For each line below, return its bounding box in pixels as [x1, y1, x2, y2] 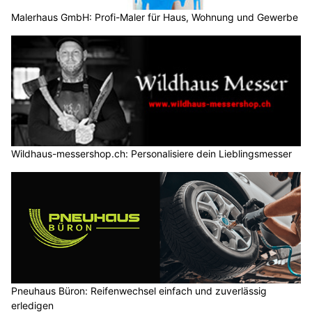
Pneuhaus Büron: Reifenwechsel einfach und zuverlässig [11, 284, 267, 297]
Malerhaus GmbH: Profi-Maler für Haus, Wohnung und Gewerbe [11, 10, 298, 23]
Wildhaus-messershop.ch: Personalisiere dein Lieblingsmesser [11, 148, 292, 160]
